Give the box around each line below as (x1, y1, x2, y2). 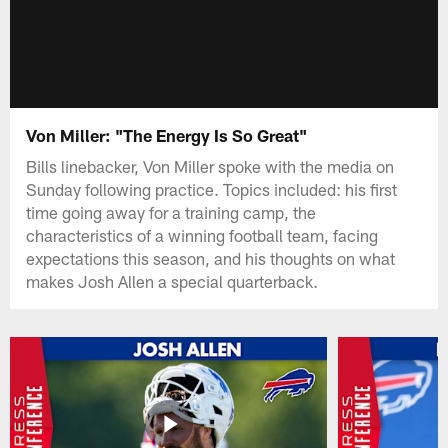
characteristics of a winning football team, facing (26, 224, 379, 245)
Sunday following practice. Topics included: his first (26, 178, 398, 199)
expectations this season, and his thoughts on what (26, 247, 396, 268)
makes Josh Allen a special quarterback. (26, 270, 319, 291)
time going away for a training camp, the (26, 201, 317, 222)
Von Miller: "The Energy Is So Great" (26, 124, 308, 145)
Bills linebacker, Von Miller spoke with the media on (26, 155, 395, 176)
